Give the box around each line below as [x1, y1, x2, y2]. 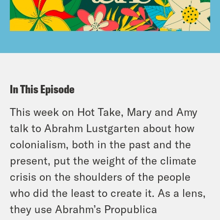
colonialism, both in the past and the [10, 137, 191, 151]
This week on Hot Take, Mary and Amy [10, 105, 197, 118]
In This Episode [10, 82, 75, 97]
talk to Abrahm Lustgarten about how [10, 121, 194, 135]
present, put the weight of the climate [10, 154, 196, 167]
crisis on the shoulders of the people [10, 170, 191, 183]
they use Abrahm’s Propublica [10, 202, 157, 216]
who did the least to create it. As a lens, [10, 186, 206, 199]
